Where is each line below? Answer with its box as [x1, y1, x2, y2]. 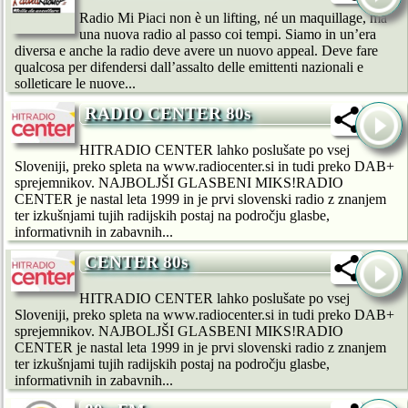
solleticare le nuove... [15, 76, 136, 92]
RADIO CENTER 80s [85, 104, 250, 124]
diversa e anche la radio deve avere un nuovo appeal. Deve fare [15, 43, 378, 59]
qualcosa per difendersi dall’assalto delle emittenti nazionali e [15, 59, 363, 76]
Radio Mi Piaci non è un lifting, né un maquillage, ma [79, 10, 387, 26]
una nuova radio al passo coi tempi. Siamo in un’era [79, 26, 376, 43]
